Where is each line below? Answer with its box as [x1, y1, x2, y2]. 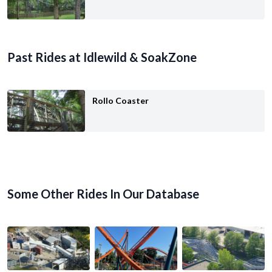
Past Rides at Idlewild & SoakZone [7, 50, 197, 65]
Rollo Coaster [92, 95, 149, 106]
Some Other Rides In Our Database [7, 186, 199, 201]
